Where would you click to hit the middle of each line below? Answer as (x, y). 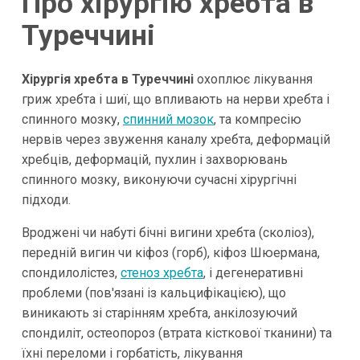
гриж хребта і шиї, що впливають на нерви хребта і (175, 99)
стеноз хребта (162, 272)
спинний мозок (168, 119)
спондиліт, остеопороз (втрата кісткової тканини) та (176, 333)
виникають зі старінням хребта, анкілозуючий (159, 313)
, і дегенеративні (253, 272)
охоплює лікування (253, 79)
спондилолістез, (71, 272)
